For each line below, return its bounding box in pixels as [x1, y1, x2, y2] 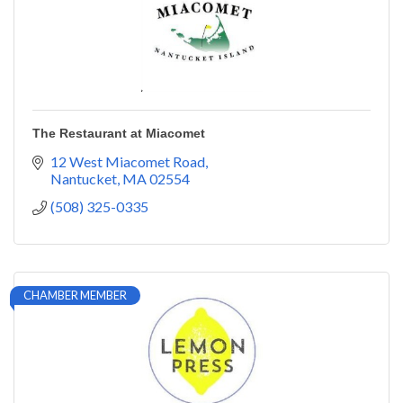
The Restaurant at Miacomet [32, 125, 205, 140]
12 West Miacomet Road [50, 152, 205, 170]
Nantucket [50, 169, 117, 187]
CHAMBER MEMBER [23, 287, 127, 302]
